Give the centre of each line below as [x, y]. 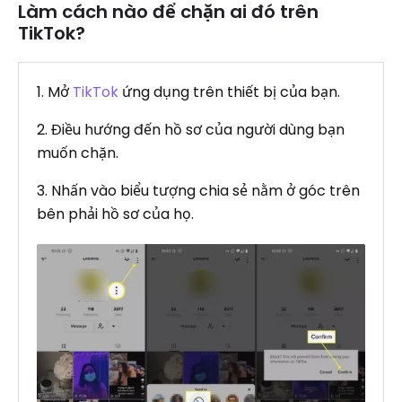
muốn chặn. [78, 153]
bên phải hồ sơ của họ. [115, 214]
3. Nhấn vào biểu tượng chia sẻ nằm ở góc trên [198, 191]
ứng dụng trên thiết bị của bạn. [229, 92]
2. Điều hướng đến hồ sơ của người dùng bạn [191, 130]
